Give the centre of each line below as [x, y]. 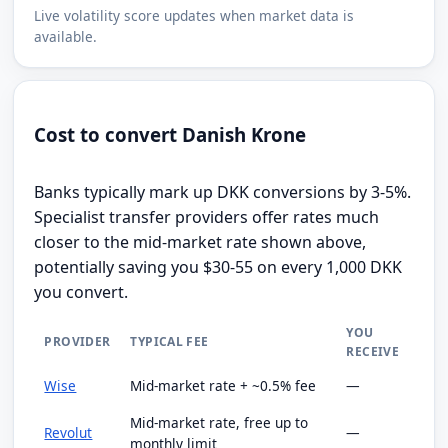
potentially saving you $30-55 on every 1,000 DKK [218, 266]
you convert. [81, 291]
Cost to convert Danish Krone [170, 134]
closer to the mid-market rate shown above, [200, 241]
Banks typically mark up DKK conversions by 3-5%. [223, 191]
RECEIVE [372, 351]
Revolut [68, 432]
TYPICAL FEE [169, 341]
